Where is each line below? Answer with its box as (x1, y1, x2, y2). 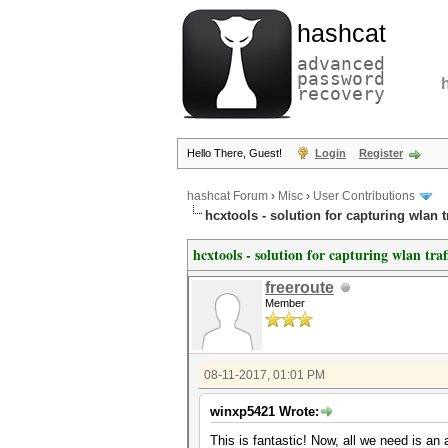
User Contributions (313, 189, 415, 204)
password (297, 68, 385, 89)
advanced (297, 53, 385, 74)
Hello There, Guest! (187, 147, 285, 159)
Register (359, 147, 403, 159)
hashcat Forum (187, 189, 268, 204)
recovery (297, 83, 385, 104)
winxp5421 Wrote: (210, 404, 319, 419)
